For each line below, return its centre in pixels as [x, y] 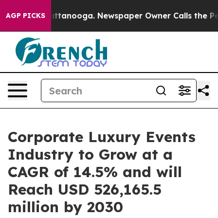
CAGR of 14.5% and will [95, 172]
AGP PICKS [26, 16]
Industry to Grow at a [90, 154]
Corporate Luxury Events [102, 137]
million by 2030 [65, 207]
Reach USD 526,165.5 [85, 189]
